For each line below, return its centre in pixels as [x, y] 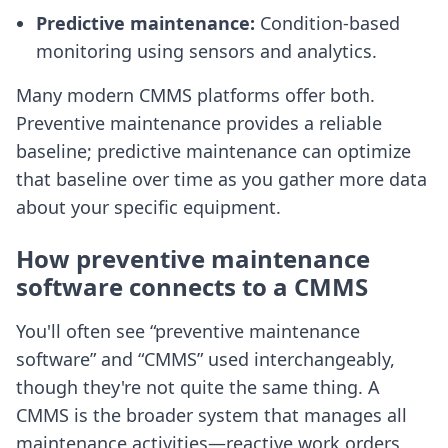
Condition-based [330, 23]
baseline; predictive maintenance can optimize [213, 151]
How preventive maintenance [193, 259]
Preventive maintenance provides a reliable [199, 123]
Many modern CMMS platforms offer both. [195, 95]
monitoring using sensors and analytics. [206, 51]
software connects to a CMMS [192, 287]
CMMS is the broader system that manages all [211, 415]
